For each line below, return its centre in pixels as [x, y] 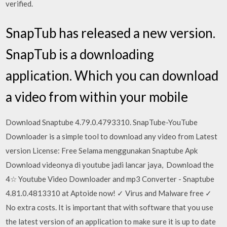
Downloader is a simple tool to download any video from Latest [112, 136]
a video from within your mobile [97, 97]
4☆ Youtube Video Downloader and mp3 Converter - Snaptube [110, 179]
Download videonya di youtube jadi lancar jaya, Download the [110, 164]
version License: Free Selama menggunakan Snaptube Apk [102, 150]
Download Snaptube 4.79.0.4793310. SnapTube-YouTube [102, 122]
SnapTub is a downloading [80, 54]
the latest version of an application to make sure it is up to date [111, 221]
